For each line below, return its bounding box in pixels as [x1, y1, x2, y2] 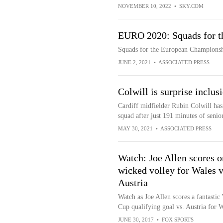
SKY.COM [179, 3, 204, 9]
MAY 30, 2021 [117, 125, 153, 131]
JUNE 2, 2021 [117, 59, 151, 65]
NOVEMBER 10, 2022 [117, 3, 171, 9]
